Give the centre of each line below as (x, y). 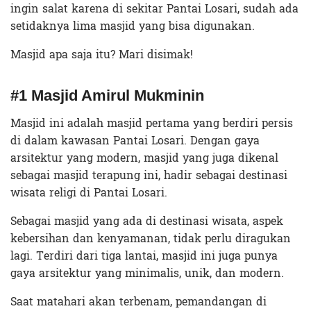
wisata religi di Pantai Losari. (89, 193)
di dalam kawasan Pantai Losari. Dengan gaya (135, 141)
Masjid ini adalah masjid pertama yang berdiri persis (152, 124)
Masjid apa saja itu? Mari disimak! (102, 55)
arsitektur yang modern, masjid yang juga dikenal (144, 158)
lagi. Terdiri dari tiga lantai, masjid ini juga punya (144, 256)
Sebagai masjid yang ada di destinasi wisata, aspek (147, 221)
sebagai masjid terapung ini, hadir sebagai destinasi (149, 176)
